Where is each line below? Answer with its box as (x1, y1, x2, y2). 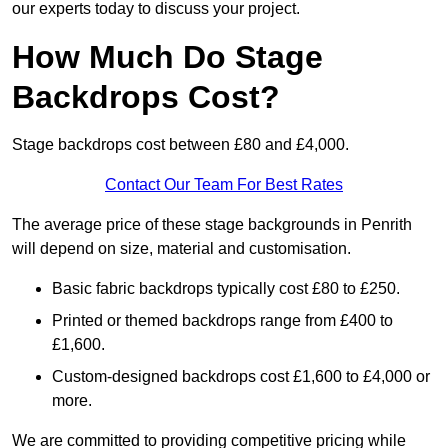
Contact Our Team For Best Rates (105, 176, 343, 194)
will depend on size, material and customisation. (12, 240, 351, 258)
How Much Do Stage (12, 39, 323, 76)
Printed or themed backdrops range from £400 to (52, 312, 393, 330)
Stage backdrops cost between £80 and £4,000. (12, 136, 349, 154)
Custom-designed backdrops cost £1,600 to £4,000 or (52, 368, 430, 386)
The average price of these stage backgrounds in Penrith (12, 216, 412, 234)
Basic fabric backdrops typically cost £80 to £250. (52, 280, 400, 298)
